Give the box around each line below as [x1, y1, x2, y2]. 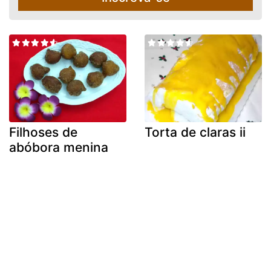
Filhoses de [9, 125, 77, 140]
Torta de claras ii [145, 125, 246, 140]
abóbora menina [9, 140, 108, 155]
